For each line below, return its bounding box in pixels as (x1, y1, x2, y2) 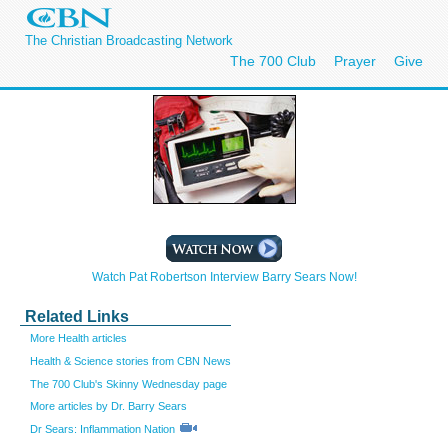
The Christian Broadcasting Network (25, 33, 233, 48)
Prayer (334, 53, 376, 69)
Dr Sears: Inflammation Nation (30, 423, 175, 436)
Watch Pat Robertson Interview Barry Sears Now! (91, 270, 357, 284)
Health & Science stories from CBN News (30, 354, 231, 367)
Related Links (25, 308, 129, 325)
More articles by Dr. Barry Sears (30, 400, 187, 413)
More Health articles (30, 332, 127, 344)
